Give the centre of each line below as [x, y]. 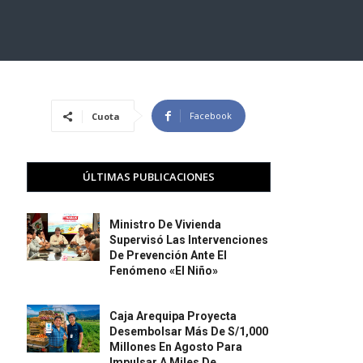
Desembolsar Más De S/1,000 [189, 332]
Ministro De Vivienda [166, 225]
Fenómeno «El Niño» [164, 271]
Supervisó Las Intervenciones [189, 240]
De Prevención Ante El [169, 256]
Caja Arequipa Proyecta [173, 316]
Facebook [211, 116]
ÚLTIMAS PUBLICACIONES [148, 177]
